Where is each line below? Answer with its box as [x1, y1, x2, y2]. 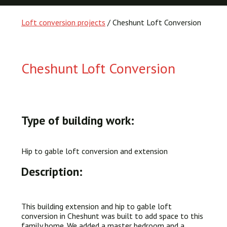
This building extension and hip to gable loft [21, 201, 172, 211]
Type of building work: [21, 112, 134, 128]
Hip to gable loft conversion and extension [21, 146, 168, 156]
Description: [21, 164, 83, 179]
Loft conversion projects [21, 17, 105, 27]
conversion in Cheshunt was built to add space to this [21, 211, 203, 221]
